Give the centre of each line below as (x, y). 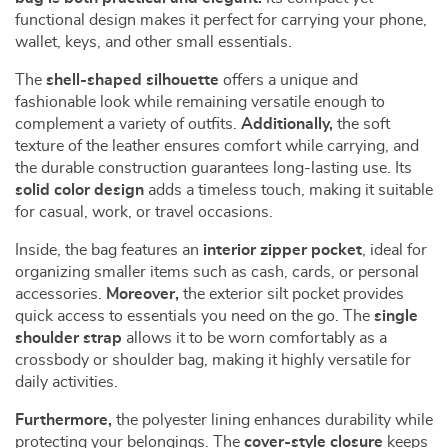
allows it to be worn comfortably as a (254, 338)
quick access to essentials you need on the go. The (194, 316)
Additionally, (287, 124)
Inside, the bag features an (109, 250)
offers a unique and (288, 80)
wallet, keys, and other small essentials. (153, 42)
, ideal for (394, 250)
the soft (361, 124)
